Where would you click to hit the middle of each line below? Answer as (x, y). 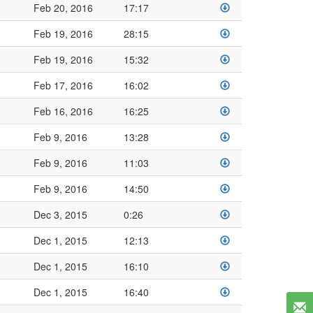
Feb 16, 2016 (63, 111)
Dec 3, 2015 (60, 214)
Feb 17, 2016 (63, 85)
